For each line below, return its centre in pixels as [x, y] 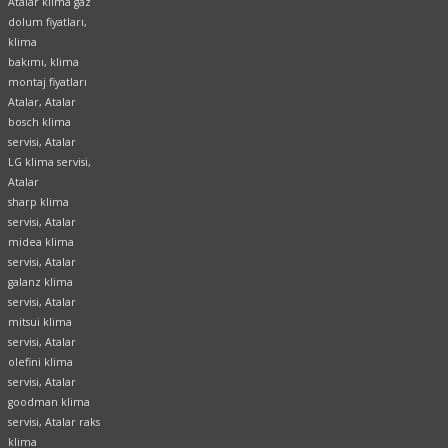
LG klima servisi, [49, 162]
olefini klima [40, 362]
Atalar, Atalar [42, 102]
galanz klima [40, 282]
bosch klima [39, 122]
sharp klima [38, 202]
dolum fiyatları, [47, 22]
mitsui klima [40, 322]
